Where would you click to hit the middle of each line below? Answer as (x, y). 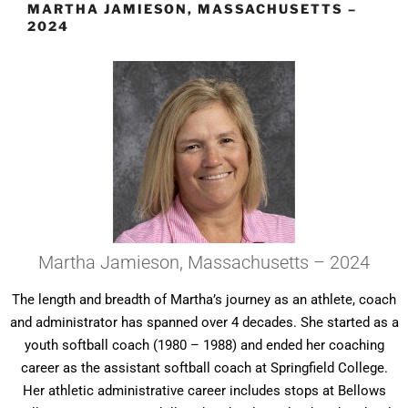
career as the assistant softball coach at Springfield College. (204, 367)
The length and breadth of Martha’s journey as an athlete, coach (204, 299)
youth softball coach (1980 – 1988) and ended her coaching (204, 345)
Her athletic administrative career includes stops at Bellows (204, 390)
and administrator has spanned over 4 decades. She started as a (204, 322)
